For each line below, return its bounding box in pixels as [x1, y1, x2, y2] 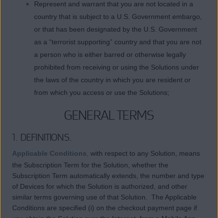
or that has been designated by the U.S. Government [34, 25, 197, 34]
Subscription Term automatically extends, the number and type [12, 172, 204, 180]
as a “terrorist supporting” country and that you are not [34, 38, 201, 46]
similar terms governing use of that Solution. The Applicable [12, 193, 197, 201]
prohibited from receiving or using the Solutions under [34, 63, 199, 72]
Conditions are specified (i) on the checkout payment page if [12, 204, 197, 212]
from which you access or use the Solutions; [34, 89, 169, 97]
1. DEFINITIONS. [12, 131, 73, 144]
